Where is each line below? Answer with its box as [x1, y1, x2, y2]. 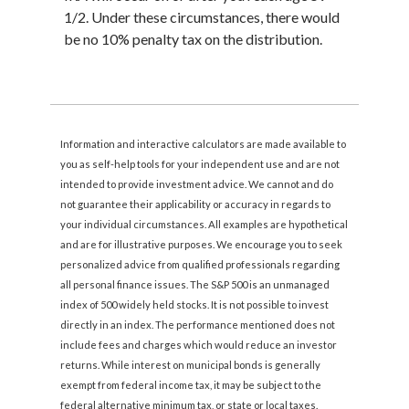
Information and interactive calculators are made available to [60, 137, 347, 150]
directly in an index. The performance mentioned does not [60, 318, 336, 330]
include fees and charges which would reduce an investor [60, 338, 338, 351]
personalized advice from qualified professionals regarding [60, 257, 341, 270]
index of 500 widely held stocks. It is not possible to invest [60, 298, 330, 310]
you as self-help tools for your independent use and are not [60, 157, 341, 170]
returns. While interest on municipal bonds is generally [60, 358, 321, 371]
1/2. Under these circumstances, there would [64, 8, 340, 26]
